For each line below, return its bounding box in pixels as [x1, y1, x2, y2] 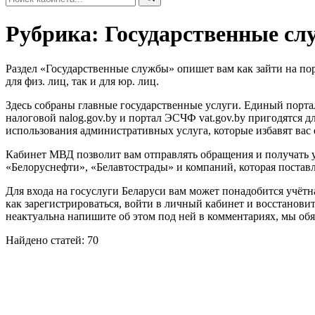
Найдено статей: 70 [6, 233, 98, 246]
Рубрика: [6, 21, 105, 47]
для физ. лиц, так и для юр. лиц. [6, 75, 159, 87]
